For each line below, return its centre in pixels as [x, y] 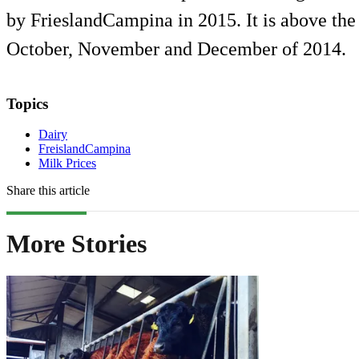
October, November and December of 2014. [176, 48]
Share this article [48, 191]
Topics [27, 103]
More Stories [77, 243]
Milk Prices [67, 163]
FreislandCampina [85, 149]
